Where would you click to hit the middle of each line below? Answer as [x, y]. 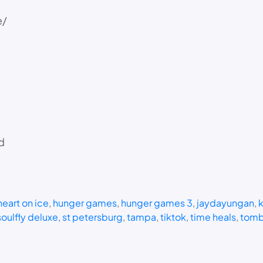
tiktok [173, 217]
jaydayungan [225, 203]
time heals [213, 217]
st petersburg [92, 217]
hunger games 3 [156, 203]
